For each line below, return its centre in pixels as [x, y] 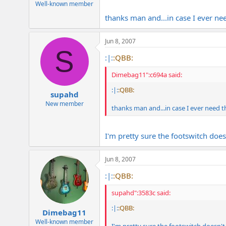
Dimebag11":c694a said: [147, 75]
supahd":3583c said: [141, 193]
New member [64, 104]
